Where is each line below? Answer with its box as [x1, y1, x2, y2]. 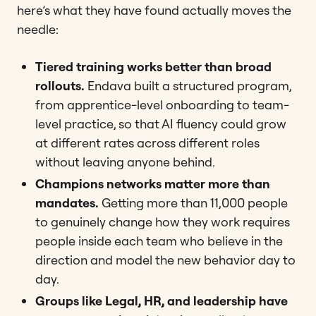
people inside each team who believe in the [35, 233, 283, 250]
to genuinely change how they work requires [35, 214, 290, 231]
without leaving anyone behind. [35, 154, 215, 171]
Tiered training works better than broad [35, 59, 272, 75]
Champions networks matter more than [35, 176, 270, 193]
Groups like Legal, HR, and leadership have [35, 293, 288, 310]
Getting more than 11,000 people [99, 195, 288, 212]
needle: [17, 21, 59, 38]
